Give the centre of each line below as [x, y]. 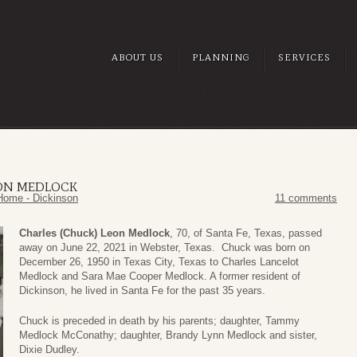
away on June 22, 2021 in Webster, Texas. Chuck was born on [165, 248]
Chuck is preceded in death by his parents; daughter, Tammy [159, 320]
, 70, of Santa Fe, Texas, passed [246, 233]
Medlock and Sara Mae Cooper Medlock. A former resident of [160, 277]
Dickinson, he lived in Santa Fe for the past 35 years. [142, 291]
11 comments [306, 198]
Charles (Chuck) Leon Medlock [94, 233]
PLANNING [221, 57]
